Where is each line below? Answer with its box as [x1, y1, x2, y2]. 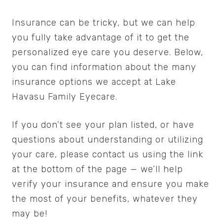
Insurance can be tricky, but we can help [12, 17, 195, 29]
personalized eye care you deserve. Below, [12, 47, 203, 58]
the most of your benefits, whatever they [12, 193, 198, 205]
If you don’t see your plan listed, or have [12, 119, 194, 131]
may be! [12, 208, 47, 220]
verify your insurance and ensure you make [12, 179, 209, 190]
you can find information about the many [12, 62, 196, 73]
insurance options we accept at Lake [12, 76, 176, 88]
